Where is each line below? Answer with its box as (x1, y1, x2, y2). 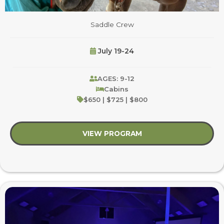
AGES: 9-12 (97, 74, 134, 83)
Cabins (103, 85, 128, 93)
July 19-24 (96, 46, 134, 56)
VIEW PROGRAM (82, 129, 142, 138)
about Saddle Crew (141, 129, 214, 138)
